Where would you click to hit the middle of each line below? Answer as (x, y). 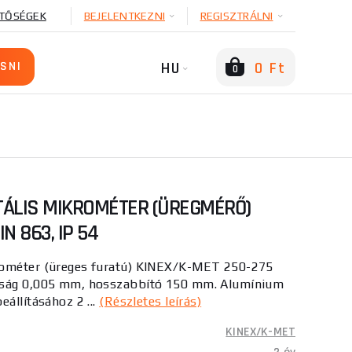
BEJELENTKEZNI (124, 16)
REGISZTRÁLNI (236, 16)
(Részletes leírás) (150, 301)
